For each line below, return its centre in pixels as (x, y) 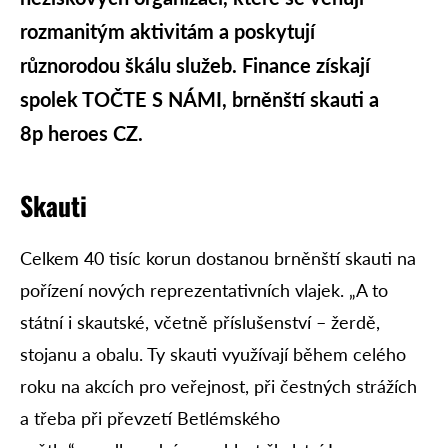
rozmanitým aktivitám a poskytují (167, 30)
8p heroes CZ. (81, 132)
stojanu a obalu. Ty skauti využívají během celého (213, 353)
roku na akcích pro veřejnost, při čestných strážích (218, 385)
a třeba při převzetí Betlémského (150, 417)
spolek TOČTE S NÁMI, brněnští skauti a (199, 98)
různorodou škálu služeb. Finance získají (195, 64)
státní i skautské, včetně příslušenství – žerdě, (200, 321)
